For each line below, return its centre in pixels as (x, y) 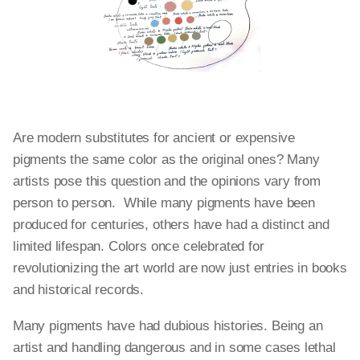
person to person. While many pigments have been (164, 203)
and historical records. (82, 290)
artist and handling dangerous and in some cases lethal (174, 348)
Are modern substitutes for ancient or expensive (154, 138)
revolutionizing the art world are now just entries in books (180, 268)
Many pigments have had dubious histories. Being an (168, 326)
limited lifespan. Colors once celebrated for (139, 246)
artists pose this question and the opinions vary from (167, 181)
